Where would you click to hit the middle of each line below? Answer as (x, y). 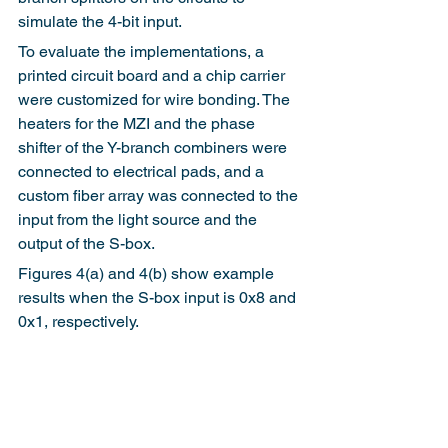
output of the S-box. (86, 243)
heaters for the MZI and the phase (138, 123)
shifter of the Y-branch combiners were (154, 147)
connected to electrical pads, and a (143, 171)
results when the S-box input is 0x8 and (159, 297)
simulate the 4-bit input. (100, 21)
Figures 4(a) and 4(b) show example (148, 273)
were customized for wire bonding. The (156, 99)
